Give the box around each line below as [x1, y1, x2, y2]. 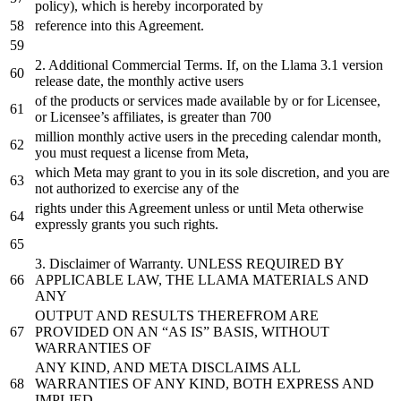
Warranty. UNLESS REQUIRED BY [125, 255, 344, 271]
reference [35, 17, 90, 33]
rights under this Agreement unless [35, 200, 233, 216]
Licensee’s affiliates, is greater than [47, 108, 250, 124]
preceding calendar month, [228, 128, 381, 144]
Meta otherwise [273, 200, 363, 216]
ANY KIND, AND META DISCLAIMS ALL [35, 359, 300, 375]
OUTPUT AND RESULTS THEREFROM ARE [35, 307, 319, 323]
